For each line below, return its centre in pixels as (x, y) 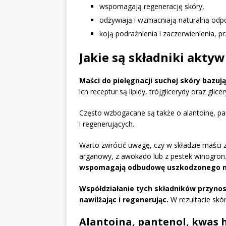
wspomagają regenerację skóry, (152, 7)
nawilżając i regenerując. (124, 200)
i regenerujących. (107, 124)
